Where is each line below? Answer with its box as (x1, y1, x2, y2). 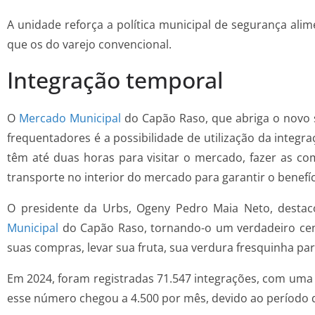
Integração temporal (7, 65, 224, 96)
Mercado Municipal (18, 110, 121, 127)
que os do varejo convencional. (7, 37, 174, 53)
